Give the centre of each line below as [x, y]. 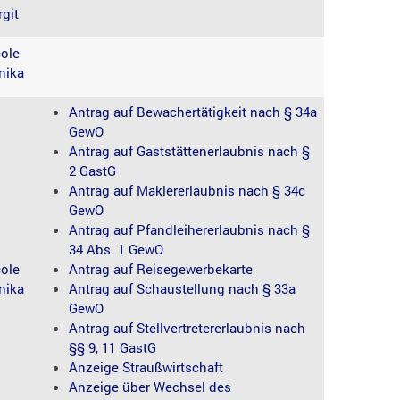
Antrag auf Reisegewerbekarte [161, 269]
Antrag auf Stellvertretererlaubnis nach [187, 328]
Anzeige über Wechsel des [150, 387]
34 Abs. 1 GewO [117, 250]
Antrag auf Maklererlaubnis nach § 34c [187, 191]
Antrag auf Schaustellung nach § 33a [183, 289]
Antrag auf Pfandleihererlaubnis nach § [190, 230]
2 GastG [93, 171]
